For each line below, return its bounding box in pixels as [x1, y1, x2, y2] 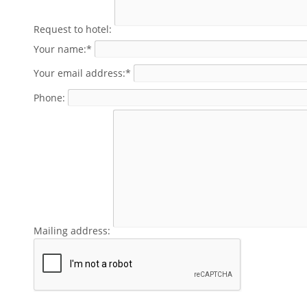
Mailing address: [34, 223, 111, 237]
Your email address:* [34, 66, 132, 79]
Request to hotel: [34, 23, 112, 36]
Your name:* [34, 42, 93, 56]
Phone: [34, 90, 66, 104]
